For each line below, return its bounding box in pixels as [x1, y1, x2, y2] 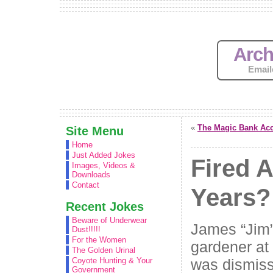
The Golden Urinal [72, 246, 135, 255]
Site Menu [66, 124, 124, 138]
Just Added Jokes [72, 151, 135, 160]
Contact [72, 180, 99, 190]
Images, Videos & [72, 161, 135, 170]
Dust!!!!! [72, 225, 101, 234]
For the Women [72, 235, 126, 244]
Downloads [72, 170, 110, 179]
